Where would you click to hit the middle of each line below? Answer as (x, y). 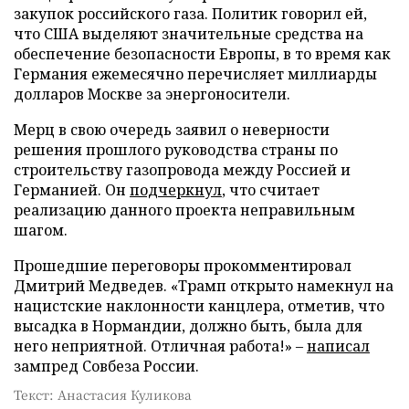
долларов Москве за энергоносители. (152, 94)
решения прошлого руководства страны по (176, 149)
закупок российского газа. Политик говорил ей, (190, 13)
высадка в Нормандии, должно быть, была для (188, 325)
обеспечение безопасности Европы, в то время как (202, 53)
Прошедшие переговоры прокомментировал (183, 265)
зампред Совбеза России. (106, 366)
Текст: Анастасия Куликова (103, 394)
